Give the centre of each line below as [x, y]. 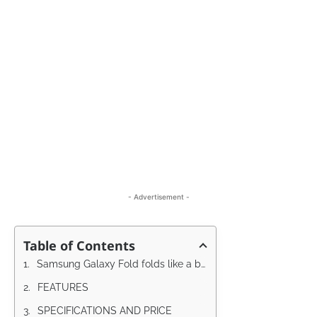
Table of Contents [79, 246]
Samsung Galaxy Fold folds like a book [119, 264]
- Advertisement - [158, 197]
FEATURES [63, 288]
